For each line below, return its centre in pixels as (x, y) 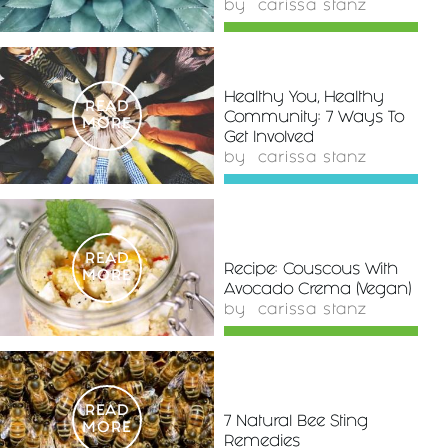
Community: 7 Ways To (314, 119)
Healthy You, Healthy (304, 99)
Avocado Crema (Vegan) (317, 291)
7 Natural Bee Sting (296, 423)
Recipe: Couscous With (311, 271)
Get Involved (269, 139)
